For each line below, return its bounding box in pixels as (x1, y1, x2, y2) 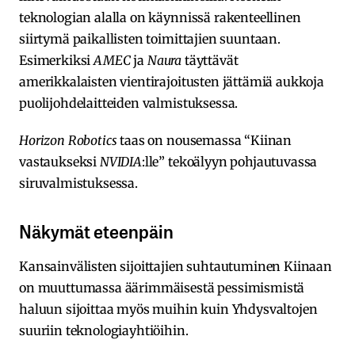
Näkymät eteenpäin (19, 217, 180, 245)
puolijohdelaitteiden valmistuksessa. (19, 95, 239, 112)
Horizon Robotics (19, 132, 117, 149)
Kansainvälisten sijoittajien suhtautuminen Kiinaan (19, 258, 332, 275)
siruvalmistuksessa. (19, 175, 138, 192)
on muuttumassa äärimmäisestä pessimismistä (19, 280, 305, 296)
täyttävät (181, 52, 239, 69)
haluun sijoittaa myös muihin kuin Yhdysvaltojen (19, 301, 318, 318)
